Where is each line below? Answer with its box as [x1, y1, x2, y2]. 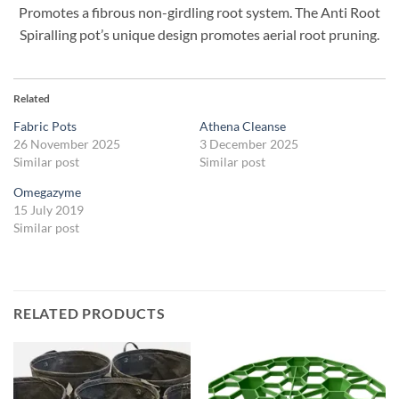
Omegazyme [13, 184, 81, 200]
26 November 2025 [13, 136, 120, 152]
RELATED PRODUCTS [13, 305, 166, 322]
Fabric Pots [13, 118, 77, 134]
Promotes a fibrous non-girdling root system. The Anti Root [19, 4, 380, 21]
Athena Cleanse [199, 118, 286, 134]
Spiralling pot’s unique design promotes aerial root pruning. [20, 26, 379, 44]
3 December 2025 [199, 136, 298, 152]
